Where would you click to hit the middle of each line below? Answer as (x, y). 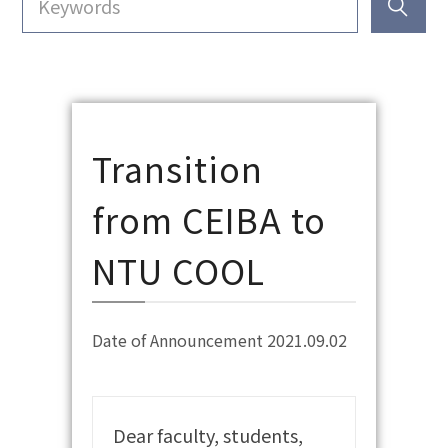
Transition (178, 168)
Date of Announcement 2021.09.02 (220, 339)
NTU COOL (179, 270)
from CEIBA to (209, 219)
